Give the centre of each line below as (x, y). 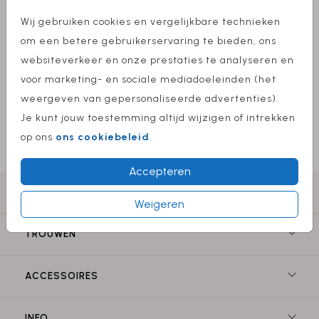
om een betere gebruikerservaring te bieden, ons (148, 41)
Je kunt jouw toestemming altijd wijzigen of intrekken (158, 117)
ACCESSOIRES (62, 276)
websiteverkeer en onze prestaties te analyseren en (157, 60)
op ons (38, 137)
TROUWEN (51, 234)
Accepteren (159, 171)
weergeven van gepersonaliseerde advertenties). (150, 98)
